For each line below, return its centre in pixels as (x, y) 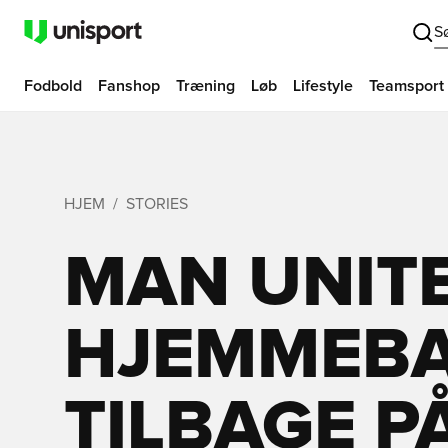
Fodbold (53, 86)
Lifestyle (323, 86)
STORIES (157, 204)
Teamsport (406, 86)
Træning (205, 86)
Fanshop (129, 86)
